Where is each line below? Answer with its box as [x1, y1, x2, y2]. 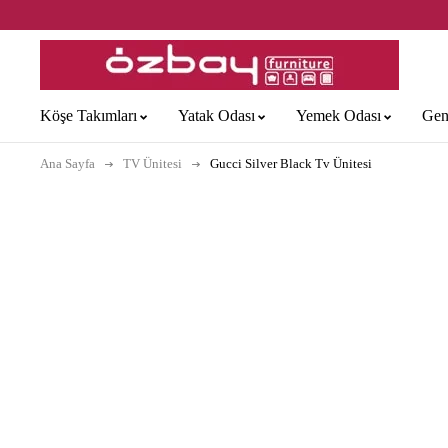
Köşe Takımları [40, 107, 137, 124]
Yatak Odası [178, 107, 255, 124]
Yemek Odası [296, 107, 381, 124]
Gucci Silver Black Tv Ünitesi [210, 156, 372, 171]
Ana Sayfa [40, 156, 95, 171]
